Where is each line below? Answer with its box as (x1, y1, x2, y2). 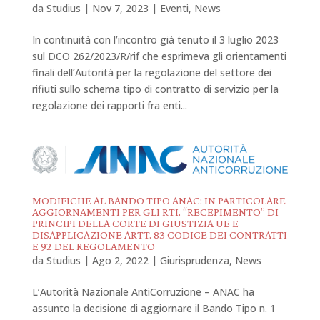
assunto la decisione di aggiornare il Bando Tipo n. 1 (31, 301, 276, 316)
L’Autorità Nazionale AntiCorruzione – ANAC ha (31, 285, 254, 299)
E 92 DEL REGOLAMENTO (31, 240, 155, 253)
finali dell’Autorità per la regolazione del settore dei (31, 65, 271, 79)
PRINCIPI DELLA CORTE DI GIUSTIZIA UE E (31, 217, 239, 230)
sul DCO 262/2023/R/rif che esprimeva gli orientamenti (31, 49, 286, 63)
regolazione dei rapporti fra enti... (31, 98, 187, 112)
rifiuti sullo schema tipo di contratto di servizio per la (31, 81, 279, 96)
